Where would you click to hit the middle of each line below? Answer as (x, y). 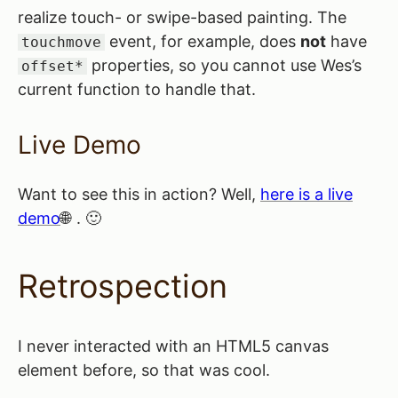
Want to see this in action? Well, (139, 194)
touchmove (61, 42)
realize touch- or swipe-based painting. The (182, 17)
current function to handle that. (137, 89)
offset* (52, 66)
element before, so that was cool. (144, 370)
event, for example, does (202, 41)
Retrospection (123, 286)
